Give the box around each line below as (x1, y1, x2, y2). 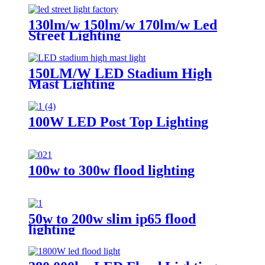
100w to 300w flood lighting (28, 162, 195, 178)
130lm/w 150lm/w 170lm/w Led (28, 17, 217, 33)
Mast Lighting (28, 76, 115, 92)
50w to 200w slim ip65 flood (28, 211, 196, 227)
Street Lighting (28, 27, 121, 43)
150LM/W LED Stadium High (28, 65, 212, 81)
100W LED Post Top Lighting (28, 114, 208, 130)
